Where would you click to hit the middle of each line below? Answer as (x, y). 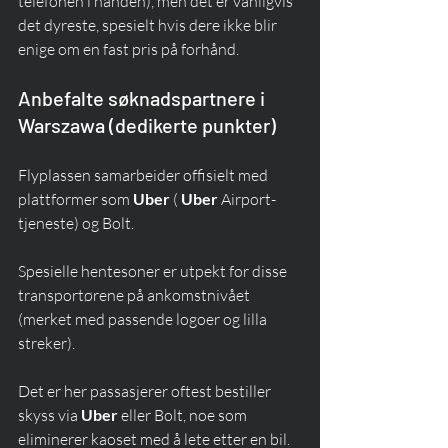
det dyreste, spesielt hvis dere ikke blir (149, 25)
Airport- (247, 199)
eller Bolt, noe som (184, 415)
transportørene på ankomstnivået (135, 295)
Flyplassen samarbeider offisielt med (144, 175)
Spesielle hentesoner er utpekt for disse (154, 271)
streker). (46, 343)
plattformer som (75, 199)
